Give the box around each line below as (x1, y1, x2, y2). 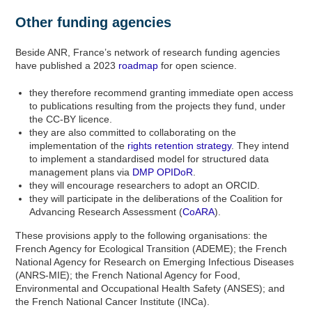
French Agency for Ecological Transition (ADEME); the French (15, 243, 288, 254)
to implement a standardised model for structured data (29, 153, 270, 164)
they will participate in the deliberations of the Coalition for (29, 193, 283, 204)
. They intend (231, 140, 290, 151)
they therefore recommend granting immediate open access (29, 87, 294, 98)
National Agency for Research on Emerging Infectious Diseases (15, 256, 295, 267)
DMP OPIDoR (132, 166, 194, 178)
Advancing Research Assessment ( (29, 206, 183, 217)
